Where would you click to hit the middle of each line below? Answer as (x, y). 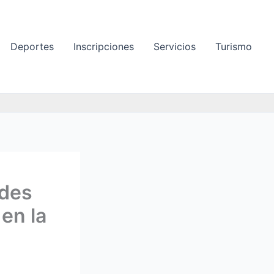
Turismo (234, 46)
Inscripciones (104, 46)
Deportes (32, 46)
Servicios (175, 46)
